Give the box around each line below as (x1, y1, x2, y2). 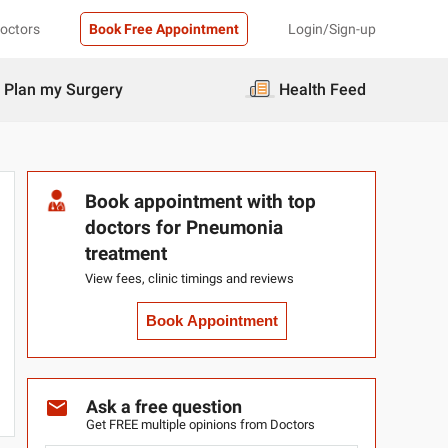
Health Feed (279, 80, 366, 99)
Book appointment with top (84, 191, 316, 213)
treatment (84, 243, 167, 265)
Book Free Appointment (89, 21, 239, 37)
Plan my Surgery (4, 80, 123, 99)
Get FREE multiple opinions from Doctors (86, 417, 316, 433)
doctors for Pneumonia (84, 217, 283, 239)
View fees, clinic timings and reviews (84, 271, 294, 286)
